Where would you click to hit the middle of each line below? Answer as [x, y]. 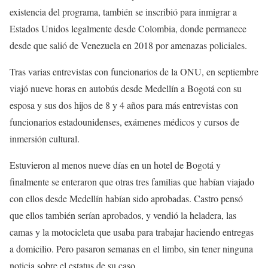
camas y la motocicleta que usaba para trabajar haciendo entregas [132, 232]
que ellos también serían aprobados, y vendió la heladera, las [123, 215]
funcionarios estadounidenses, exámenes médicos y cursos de [124, 122]
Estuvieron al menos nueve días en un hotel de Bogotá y [115, 165]
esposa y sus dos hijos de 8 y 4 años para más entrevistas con [124, 105]
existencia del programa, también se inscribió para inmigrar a [123, 12]
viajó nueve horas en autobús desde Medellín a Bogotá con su [126, 89]
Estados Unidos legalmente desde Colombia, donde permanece [128, 29]
